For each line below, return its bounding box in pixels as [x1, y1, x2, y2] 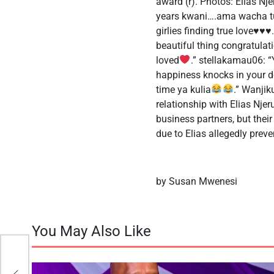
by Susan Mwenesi [156, 175, 238, 187]
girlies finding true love [156, 24, 254, 37]
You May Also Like [32, 222, 151, 240]
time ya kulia [156, 83, 212, 95]
